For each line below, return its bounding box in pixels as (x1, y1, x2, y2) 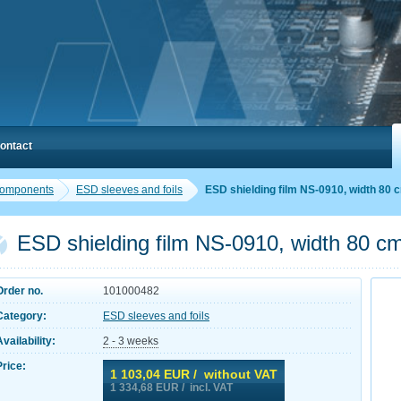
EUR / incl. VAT (153, 381, 233, 394)
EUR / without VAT (160, 367, 277, 381)
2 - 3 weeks (103, 335, 158, 347)
